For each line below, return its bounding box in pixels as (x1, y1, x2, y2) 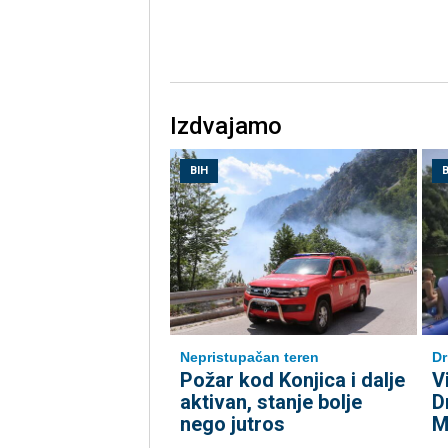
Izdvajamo (169, 112, 282, 141)
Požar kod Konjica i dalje (179, 368, 405, 393)
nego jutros (179, 412, 285, 437)
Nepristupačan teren (179, 349, 319, 366)
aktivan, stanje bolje (179, 390, 362, 415)
